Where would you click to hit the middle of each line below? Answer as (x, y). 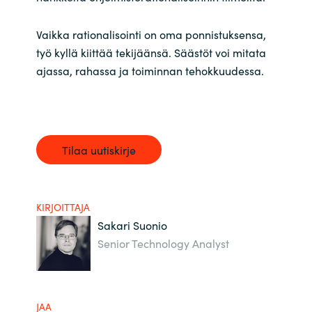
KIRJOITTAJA (63, 206)
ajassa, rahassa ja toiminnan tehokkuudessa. (151, 70)
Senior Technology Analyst (164, 243)
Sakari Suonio (133, 225)
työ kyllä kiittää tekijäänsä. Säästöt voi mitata (151, 52)
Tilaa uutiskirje (99, 149)
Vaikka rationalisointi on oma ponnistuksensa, (151, 34)
